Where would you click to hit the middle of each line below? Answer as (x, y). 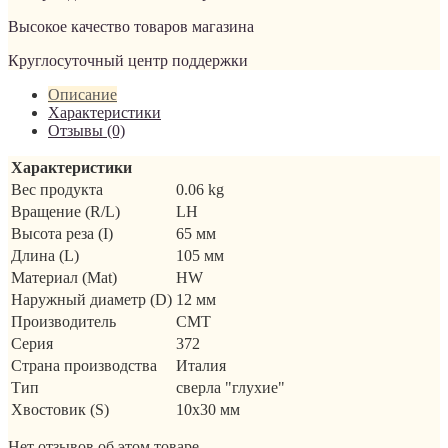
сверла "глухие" (230, 387)
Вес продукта (57, 189)
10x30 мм (208, 409)
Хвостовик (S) (60, 409)
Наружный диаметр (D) (91, 299)
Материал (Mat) (64, 277)
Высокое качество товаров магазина (131, 26)
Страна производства (84, 365)
